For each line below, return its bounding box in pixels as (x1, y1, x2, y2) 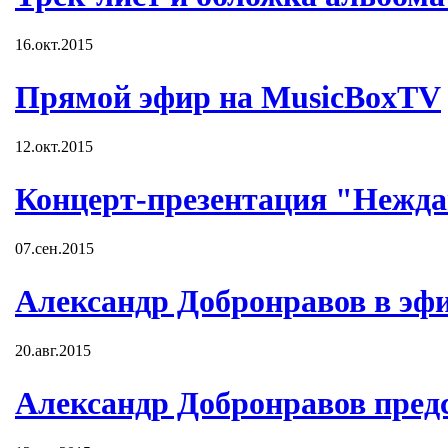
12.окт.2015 (15, 137, 93, 155)
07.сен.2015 (15, 239, 94, 257)
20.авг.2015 (15, 341, 91, 359)
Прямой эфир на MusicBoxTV (15, 79, 441, 116)
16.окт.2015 (15, 35, 93, 53)
